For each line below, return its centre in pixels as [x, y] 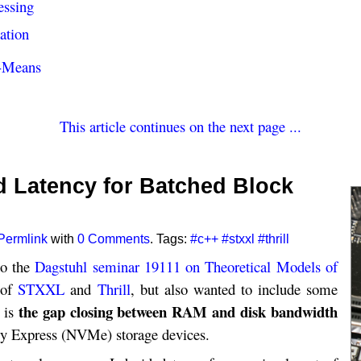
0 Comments [114, 239]
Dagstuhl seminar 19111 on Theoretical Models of [186, 266]
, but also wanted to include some [234, 288]
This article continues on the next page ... [180, 127]
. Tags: [170, 239]
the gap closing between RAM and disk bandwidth [178, 311]
